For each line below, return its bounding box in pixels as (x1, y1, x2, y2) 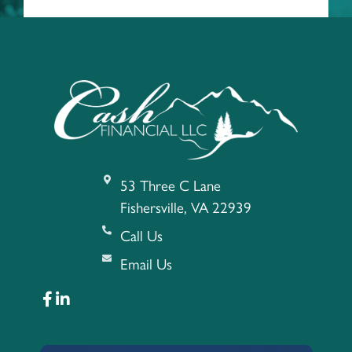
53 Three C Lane (119, 177, 221, 196)
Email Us (119, 255, 172, 274)
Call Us (119, 227, 163, 246)
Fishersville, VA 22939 (119, 199, 251, 218)
